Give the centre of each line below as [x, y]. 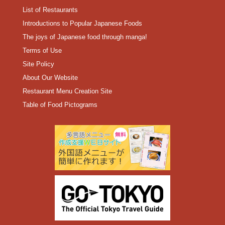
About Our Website [50, 78]
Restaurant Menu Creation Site [67, 91]
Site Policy [38, 64]
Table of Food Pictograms [60, 105]
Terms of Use [42, 51]
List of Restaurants [50, 10]
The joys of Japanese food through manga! [85, 37]
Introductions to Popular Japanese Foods [82, 24]
